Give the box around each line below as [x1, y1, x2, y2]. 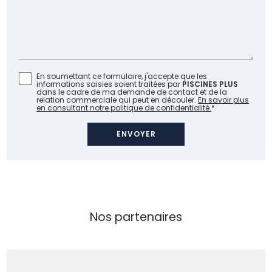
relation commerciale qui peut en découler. [36, 94, 199, 105]
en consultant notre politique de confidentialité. [36, 102, 212, 113]
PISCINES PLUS [182, 78, 239, 89]
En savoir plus [198, 94, 250, 105]
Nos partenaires [90, 208, 182, 225]
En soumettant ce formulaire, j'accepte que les [36, 70, 208, 81]
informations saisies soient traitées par [36, 78, 183, 89]
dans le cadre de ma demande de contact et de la [36, 86, 228, 97]
